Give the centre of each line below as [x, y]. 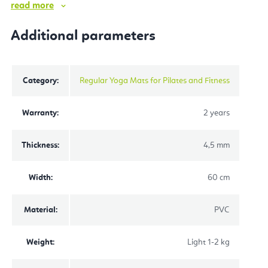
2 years [217, 113]
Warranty [39, 113]
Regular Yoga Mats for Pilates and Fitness [155, 80]
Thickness [39, 145]
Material [39, 210]
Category [39, 80]
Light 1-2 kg [208, 242]
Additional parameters [83, 36]
